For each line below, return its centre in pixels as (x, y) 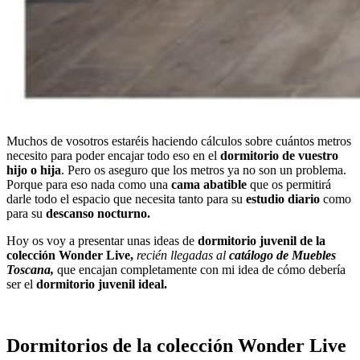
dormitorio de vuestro (279, 155)
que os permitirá (289, 184)
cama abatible (209, 184)
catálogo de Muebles (282, 255)
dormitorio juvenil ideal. (100, 284)
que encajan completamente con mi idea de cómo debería (201, 269)
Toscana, (32, 269)
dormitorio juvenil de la (262, 240)
